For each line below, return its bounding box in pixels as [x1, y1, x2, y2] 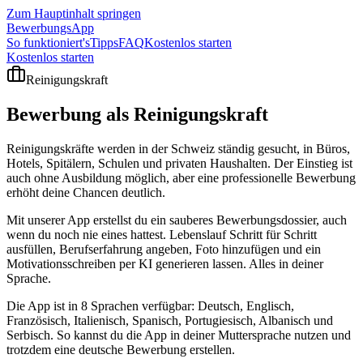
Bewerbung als [6, 103, 129, 125]
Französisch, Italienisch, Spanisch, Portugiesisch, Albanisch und [6, 313, 333, 327]
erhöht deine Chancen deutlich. [6, 185, 165, 199]
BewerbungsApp [6, 21, 94, 35]
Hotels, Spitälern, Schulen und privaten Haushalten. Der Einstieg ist [6, 156, 352, 170]
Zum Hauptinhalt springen [6, 6, 141, 20]
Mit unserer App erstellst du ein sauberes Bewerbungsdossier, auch [6, 212, 347, 227]
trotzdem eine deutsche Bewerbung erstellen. [6, 342, 235, 357]
